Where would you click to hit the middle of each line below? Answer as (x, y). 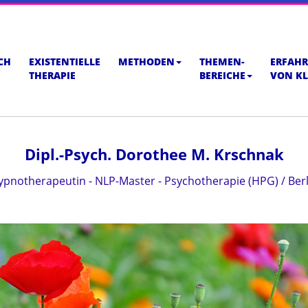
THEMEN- (222, 62)
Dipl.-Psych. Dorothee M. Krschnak (154, 154)
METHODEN (146, 62)
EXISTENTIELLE (65, 62)
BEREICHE (222, 75)
